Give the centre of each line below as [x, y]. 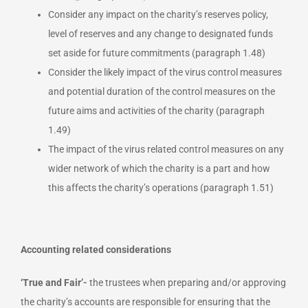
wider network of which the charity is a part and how [159, 168]
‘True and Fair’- [54, 282]
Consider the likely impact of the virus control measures [165, 72]
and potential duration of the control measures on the [162, 91]
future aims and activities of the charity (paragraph [156, 110]
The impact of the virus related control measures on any [166, 149]
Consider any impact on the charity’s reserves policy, [158, 14]
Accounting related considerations [96, 249]
